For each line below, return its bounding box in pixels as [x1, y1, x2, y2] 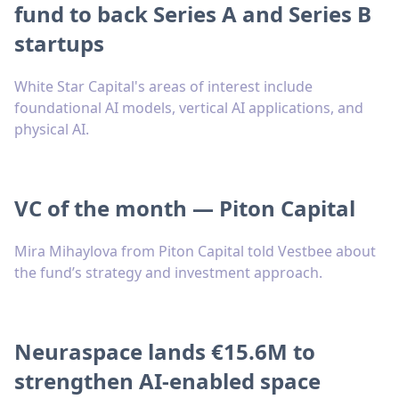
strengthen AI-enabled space [14, 366, 321, 396]
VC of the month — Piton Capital [14, 193, 355, 224]
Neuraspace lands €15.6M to [14, 337, 315, 367]
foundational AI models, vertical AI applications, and [14, 98, 363, 118]
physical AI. [14, 119, 89, 140]
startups [14, 28, 104, 59]
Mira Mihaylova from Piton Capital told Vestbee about [14, 241, 376, 262]
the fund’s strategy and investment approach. [14, 263, 322, 283]
